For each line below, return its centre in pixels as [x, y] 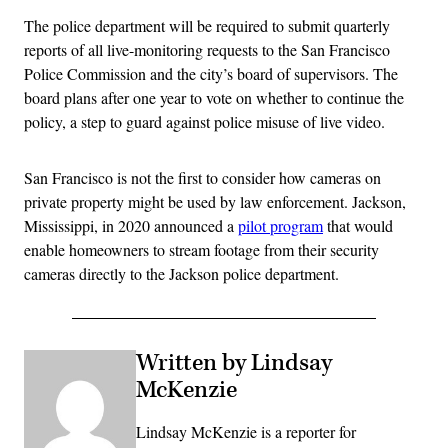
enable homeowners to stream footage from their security [201, 250]
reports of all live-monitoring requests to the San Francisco [207, 50]
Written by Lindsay [234, 363]
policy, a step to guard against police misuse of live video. [204, 122]
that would [358, 226]
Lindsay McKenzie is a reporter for [246, 432]
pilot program [280, 226]
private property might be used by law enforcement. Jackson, [215, 202]
